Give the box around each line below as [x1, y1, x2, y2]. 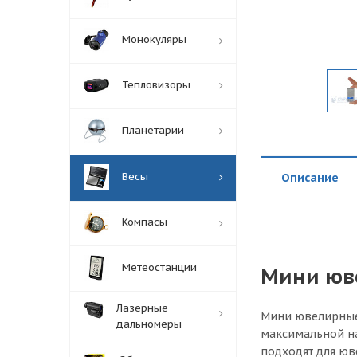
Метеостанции [122, 260, 197, 274]
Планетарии [122, 123, 184, 137]
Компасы [122, 214, 167, 229]
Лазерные [116, 300, 168, 315]
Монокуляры [122, 32, 186, 46]
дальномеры [116, 316, 182, 331]
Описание [281, 170, 339, 185]
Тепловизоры [122, 77, 190, 92]
